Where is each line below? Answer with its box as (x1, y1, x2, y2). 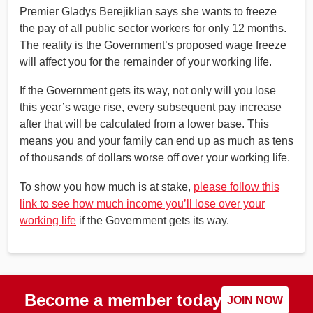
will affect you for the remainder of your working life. (20, 55, 272, 68)
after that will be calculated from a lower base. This (20, 118, 269, 131)
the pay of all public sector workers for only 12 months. (20, 22, 286, 34)
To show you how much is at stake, (20, 180, 194, 193)
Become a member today (24, 290, 221, 310)
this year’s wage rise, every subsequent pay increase (20, 101, 282, 114)
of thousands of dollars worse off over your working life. (20, 152, 290, 164)
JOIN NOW (227, 293, 283, 306)
